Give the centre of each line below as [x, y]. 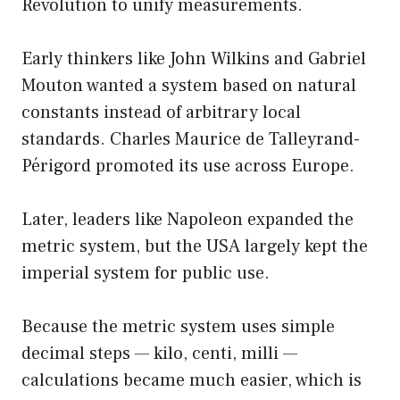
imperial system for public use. [146, 273]
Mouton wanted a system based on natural [189, 85]
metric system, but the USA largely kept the [195, 246]
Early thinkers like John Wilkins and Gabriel [194, 58]
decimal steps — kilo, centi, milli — [159, 353]
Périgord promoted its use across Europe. [188, 166]
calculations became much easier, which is [192, 380]
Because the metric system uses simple [178, 326]
